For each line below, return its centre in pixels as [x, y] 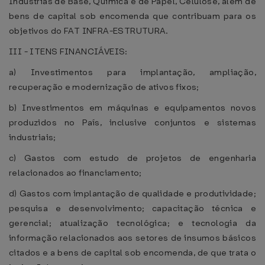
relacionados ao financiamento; [75, 173]
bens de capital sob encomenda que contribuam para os [132, 16]
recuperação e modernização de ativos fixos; [104, 87]
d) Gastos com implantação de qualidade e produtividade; [132, 193]
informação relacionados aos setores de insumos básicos [132, 238]
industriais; [33, 137]
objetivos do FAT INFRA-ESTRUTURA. [89, 31]
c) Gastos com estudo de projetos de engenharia [132, 158]
